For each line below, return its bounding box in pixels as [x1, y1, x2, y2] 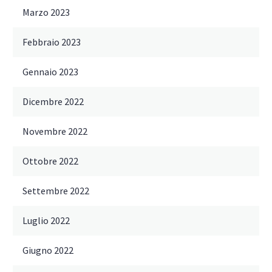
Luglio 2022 [22, 214, 70, 227]
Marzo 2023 [22, 6, 70, 19]
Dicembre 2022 [22, 95, 84, 108]
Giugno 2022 [22, 244, 73, 257]
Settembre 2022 [22, 185, 89, 197]
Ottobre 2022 [22, 155, 78, 168]
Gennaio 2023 [22, 66, 78, 78]
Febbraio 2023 [22, 36, 81, 49]
